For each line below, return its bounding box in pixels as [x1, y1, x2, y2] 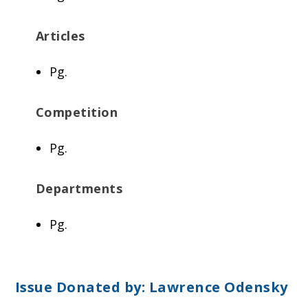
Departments [35, 180, 123, 197]
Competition [35, 104, 118, 121]
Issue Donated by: [14, 277, 149, 296]
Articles [35, 27, 85, 45]
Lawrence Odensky [148, 277, 288, 296]
